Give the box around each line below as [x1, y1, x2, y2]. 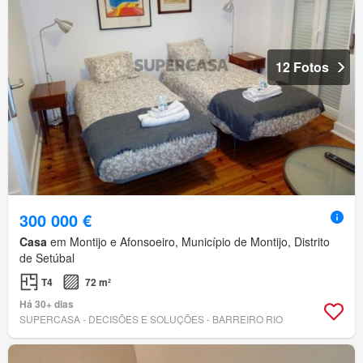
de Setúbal [19, 249, 75, 266]
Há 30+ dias [19, 296, 74, 311]
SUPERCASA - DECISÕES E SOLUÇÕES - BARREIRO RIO [19, 311, 283, 326]
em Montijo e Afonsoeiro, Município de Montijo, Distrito [47, 233, 330, 250]
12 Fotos [275, 57, 329, 76]
